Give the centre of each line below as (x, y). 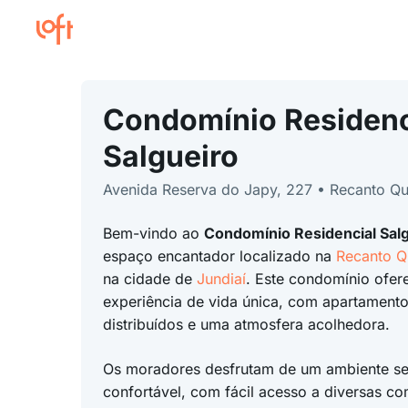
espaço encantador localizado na (219, 256)
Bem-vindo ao (153, 233)
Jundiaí (221, 279)
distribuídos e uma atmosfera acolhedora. (246, 324)
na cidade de (149, 279)
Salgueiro (170, 156)
